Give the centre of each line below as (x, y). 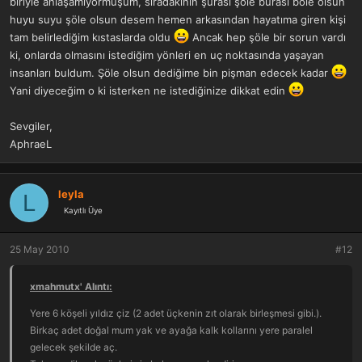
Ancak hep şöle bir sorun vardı (268, 38)
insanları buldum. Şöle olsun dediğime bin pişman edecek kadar (170, 73)
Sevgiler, (31, 126)
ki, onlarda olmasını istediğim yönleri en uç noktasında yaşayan (167, 55)
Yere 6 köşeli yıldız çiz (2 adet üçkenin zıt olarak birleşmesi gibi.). (176, 314)
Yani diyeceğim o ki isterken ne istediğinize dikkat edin (149, 91)
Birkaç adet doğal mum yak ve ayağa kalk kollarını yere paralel (171, 330)
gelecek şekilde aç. (74, 347)
